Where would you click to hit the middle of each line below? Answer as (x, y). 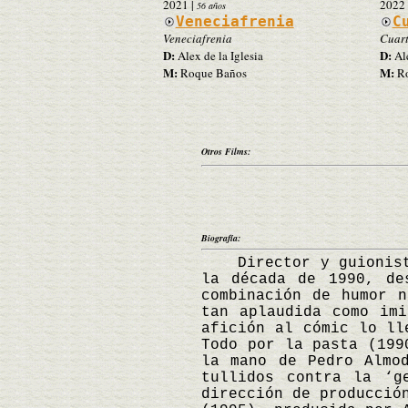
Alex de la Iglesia (219, 55)
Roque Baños (212, 72)
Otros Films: (226, 151)
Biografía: (221, 237)
